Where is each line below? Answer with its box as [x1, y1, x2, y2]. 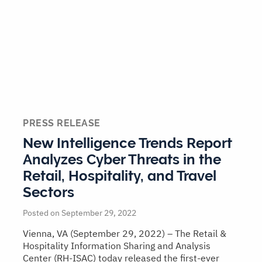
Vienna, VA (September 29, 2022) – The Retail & [23, 227, 226, 240]
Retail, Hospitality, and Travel [23, 167, 216, 185]
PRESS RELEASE [23, 118, 101, 129]
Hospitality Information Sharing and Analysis [23, 240, 211, 252]
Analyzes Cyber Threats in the [23, 151, 221, 168]
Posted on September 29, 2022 [23, 208, 136, 219]
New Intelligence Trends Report [23, 135, 232, 152]
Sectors [23, 184, 74, 201]
